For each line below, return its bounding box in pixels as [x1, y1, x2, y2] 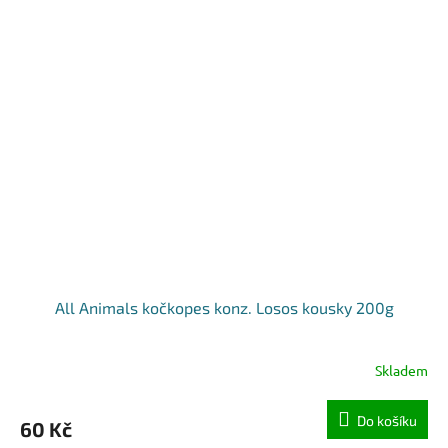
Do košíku [357, 411, 417, 429]
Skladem [375, 361, 428, 380]
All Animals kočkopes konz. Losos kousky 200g [54, 297, 394, 317]
